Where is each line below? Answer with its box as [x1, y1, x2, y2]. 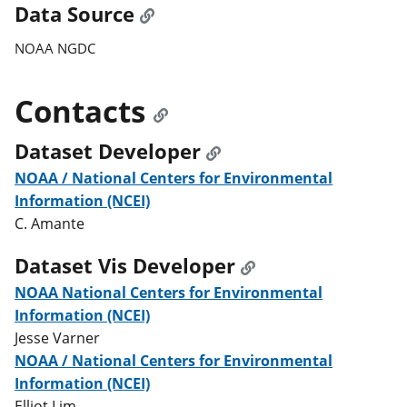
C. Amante [15, 213, 85, 233]
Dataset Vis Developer [15, 252, 236, 281]
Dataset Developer [15, 136, 202, 165]
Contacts [15, 90, 146, 132]
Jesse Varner [15, 328, 101, 349]
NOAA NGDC [15, 38, 96, 57]
